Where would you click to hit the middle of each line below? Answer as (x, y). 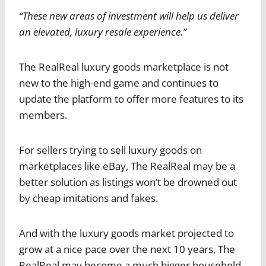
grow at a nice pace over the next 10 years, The (127, 249)
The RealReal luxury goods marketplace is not (124, 67)
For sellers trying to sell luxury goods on (110, 150)
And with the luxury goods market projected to (126, 233)
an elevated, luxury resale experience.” (103, 32)
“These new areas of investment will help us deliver (129, 16)
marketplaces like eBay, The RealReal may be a (127, 166)
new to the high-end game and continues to (119, 83)
